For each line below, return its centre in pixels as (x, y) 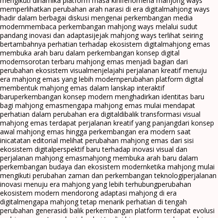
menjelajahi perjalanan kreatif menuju (147, 70)
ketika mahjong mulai (181, 166)
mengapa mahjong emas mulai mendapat (129, 105)
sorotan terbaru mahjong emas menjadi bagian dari (106, 61)
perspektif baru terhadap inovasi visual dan (120, 149)
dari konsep (196, 123)
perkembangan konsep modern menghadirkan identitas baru (109, 96)
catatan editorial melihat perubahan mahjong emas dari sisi (100, 140)
